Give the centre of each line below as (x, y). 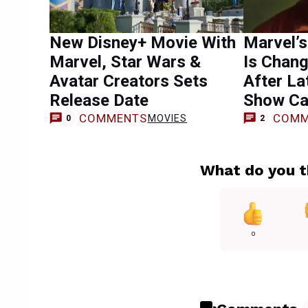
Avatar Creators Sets (129, 81)
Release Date (99, 100)
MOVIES (167, 118)
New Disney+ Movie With (143, 43)
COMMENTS (113, 118)
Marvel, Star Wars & (125, 62)
